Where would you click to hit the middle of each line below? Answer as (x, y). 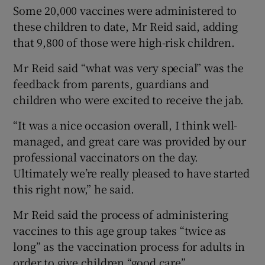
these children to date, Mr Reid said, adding (125, 26)
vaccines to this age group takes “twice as (120, 230)
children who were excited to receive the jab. (128, 99)
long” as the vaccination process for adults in (129, 246)
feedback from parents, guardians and (111, 83)
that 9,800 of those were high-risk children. (124, 42)
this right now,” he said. (74, 188)
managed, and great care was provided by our (130, 140)
